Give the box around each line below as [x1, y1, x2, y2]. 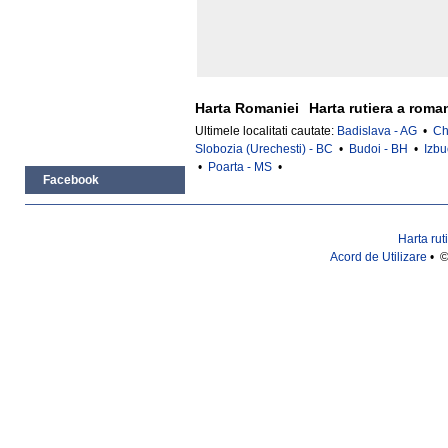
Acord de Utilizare [330, 250, 427, 264]
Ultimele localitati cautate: [195, 124, 337, 138]
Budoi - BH [349, 142, 408, 156]
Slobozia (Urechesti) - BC [195, 142, 333, 156]
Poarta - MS [208, 160, 272, 174]
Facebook [43, 173, 99, 187]
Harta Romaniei [195, 100, 299, 116]
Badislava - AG [337, 124, 417, 138]
